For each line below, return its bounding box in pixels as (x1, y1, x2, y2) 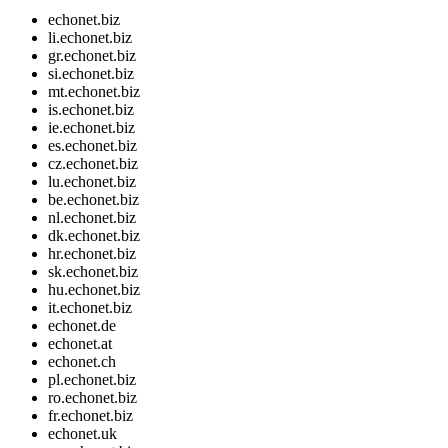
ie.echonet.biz (48, 118, 135, 136)
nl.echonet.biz (48, 208, 136, 226)
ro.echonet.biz (48, 388, 137, 406)
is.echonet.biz (48, 100, 134, 118)
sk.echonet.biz (48, 262, 138, 280)
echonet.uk (48, 424, 117, 442)
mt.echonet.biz (48, 82, 140, 100)
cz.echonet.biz (48, 154, 138, 172)
